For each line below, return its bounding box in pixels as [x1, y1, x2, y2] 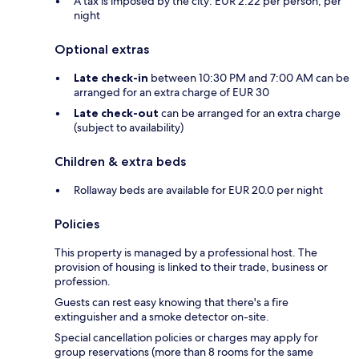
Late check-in [74, 71, 148, 86]
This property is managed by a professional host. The [54, 245, 317, 260]
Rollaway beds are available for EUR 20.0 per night [74, 183, 323, 198]
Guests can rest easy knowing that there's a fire [54, 295, 288, 310]
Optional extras [54, 42, 149, 58]
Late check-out [74, 106, 159, 121]
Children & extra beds [54, 154, 186, 170]
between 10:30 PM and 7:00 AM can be [148, 71, 349, 86]
